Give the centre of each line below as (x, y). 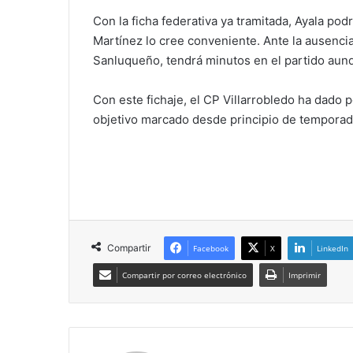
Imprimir (305, 275)
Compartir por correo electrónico (184, 275)
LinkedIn (333, 249)
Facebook (211, 249)
